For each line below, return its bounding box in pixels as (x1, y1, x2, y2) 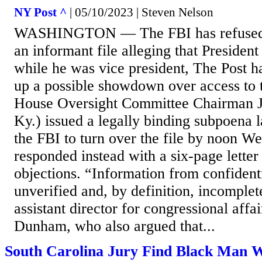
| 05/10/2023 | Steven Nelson (67, 5, 213, 19)
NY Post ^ (14, 5, 67, 19)
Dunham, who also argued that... (14, 217, 215, 235)
